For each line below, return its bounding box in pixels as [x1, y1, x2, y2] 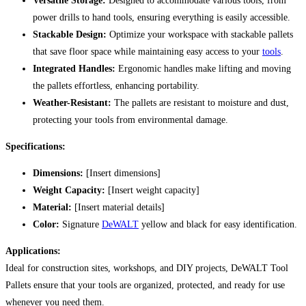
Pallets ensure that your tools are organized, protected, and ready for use [5, 279, 285, 290]
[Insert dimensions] [83, 167, 161, 178]
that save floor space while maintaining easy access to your [33, 46, 262, 57]
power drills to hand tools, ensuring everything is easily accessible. [33, 12, 290, 23]
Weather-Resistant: [33, 97, 111, 108]
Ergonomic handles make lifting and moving [115, 63, 291, 74]
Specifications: [5, 141, 66, 152]
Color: [33, 219, 59, 229]
